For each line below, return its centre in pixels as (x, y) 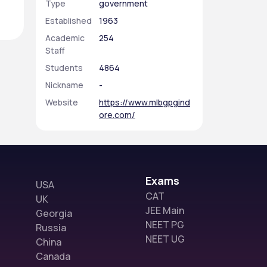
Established (69, 21)
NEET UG (165, 239)
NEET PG (165, 225)
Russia (51, 228)
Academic (65, 38)
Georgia (54, 213)
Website (62, 102)
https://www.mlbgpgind (145, 102)
